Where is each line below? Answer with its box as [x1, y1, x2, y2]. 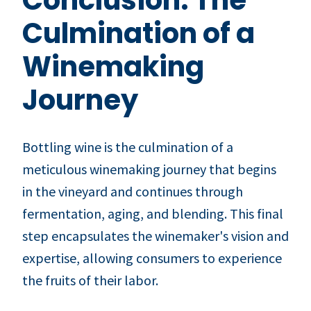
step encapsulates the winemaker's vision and [22, 226, 289, 244]
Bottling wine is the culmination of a [22, 137, 233, 155]
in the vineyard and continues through [22, 182, 243, 200]
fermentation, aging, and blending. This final [22, 204, 283, 222]
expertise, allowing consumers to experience [22, 249, 282, 267]
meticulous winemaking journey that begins [22, 160, 276, 178]
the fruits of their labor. [22, 271, 158, 289]
